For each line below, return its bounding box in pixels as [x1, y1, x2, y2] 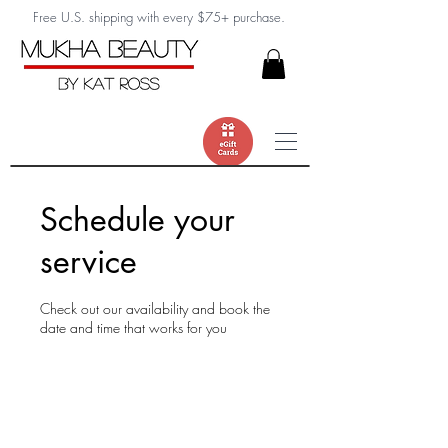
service [40, 240, 137, 282]
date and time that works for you [40, 317, 227, 337]
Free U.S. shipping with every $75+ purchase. [33, 8, 285, 26]
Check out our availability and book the [40, 298, 270, 318]
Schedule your [40, 198, 235, 240]
